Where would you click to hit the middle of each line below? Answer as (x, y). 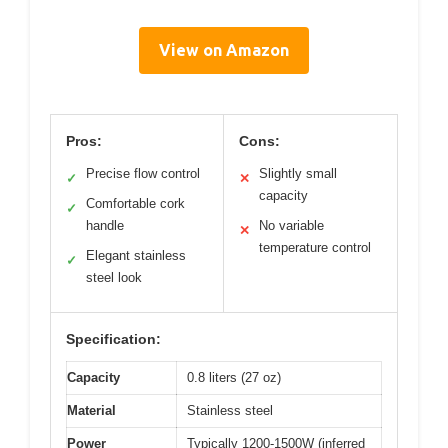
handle (105, 225)
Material (91, 410)
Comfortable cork (135, 203)
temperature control (315, 247)
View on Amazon (224, 49)
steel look (114, 277)
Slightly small (298, 173)
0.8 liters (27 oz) (234, 377)
